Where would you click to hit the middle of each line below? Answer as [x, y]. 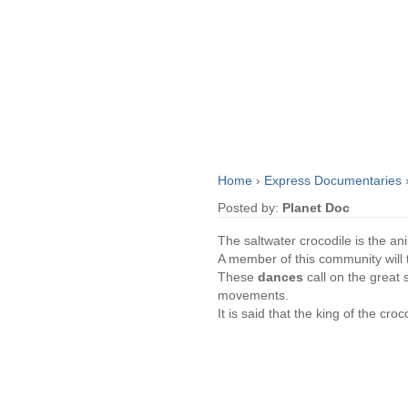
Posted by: [250, 208]
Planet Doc [316, 208]
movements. [253, 296]
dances [280, 277]
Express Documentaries [335, 181]
